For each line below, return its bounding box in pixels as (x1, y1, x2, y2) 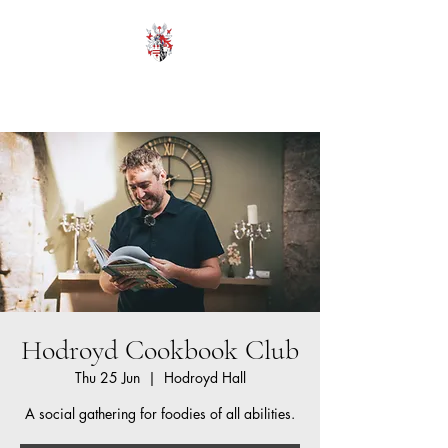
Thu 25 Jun (74, 368, 140, 387)
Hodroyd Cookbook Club (21, 333, 299, 367)
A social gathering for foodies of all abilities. (25, 404, 295, 423)
